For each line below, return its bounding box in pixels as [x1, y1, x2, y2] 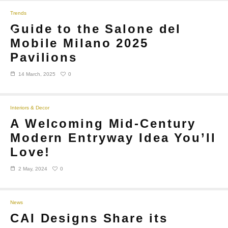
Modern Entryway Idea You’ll [10, 131, 216, 145]
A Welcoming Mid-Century [10, 117, 196, 131]
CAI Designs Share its [10, 211, 168, 225]
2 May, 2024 [18, 166, 47, 172]
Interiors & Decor [10, 105, 49, 111]
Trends [10, 10, 26, 16]
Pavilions [10, 50, 77, 65]
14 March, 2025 [18, 71, 55, 77]
